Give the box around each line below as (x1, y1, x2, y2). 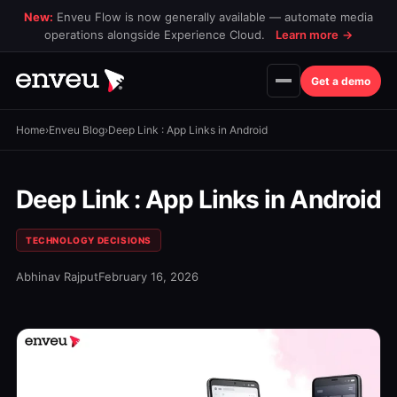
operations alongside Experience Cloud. (44, 27, 269, 42)
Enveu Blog (49, 123, 105, 136)
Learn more (276, 27, 339, 42)
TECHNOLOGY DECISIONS (26, 235, 152, 245)
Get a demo (311, 74, 370, 88)
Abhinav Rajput (16, 269, 98, 284)
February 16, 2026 (98, 269, 198, 284)
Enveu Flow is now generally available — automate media (53, 10, 373, 24)
